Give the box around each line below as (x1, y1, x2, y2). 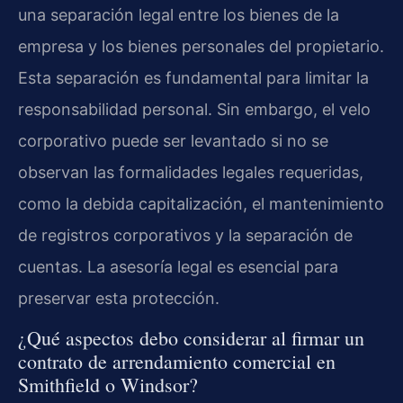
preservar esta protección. (18, 288, 219, 308)
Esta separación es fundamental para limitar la (18, 67, 369, 87)
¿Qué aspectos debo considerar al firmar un (18, 325, 364, 352)
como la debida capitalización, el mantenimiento (18, 193, 384, 213)
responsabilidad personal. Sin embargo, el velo (18, 99, 371, 119)
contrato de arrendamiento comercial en (18, 348, 336, 375)
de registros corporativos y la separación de (18, 225, 353, 245)
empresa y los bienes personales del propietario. (18, 36, 384, 56)
